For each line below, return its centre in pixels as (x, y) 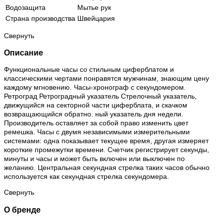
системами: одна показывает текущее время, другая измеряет (106, 141)
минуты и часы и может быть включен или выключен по (94, 159)
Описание (24, 52)
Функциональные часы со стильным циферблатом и (89, 70)
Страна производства (40, 18)
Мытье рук (94, 7)
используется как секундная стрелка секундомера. (86, 177)
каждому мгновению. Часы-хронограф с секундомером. (95, 87)
